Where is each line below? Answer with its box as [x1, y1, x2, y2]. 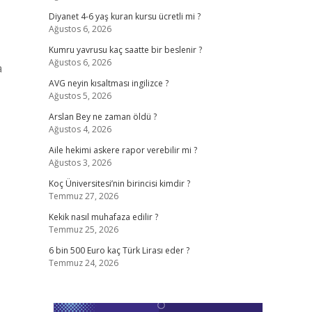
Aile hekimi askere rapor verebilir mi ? [48, 144, 197, 156]
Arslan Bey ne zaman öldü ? [48, 111, 157, 123]
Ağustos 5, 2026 [48, 90, 111, 102]
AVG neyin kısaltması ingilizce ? [48, 77, 169, 89]
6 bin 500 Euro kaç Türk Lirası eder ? [48, 244, 189, 256]
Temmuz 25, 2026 [48, 224, 118, 235]
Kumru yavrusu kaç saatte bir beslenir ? [48, 44, 202, 56]
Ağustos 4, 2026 [48, 123, 111, 135]
